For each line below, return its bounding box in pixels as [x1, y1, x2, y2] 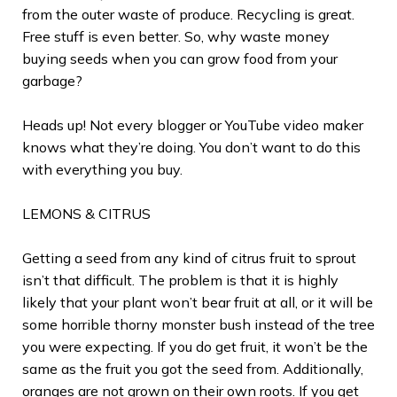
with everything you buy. [22, 160, 183, 178]
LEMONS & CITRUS [22, 204, 151, 222]
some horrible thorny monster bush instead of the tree [22, 315, 375, 333]
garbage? [22, 71, 82, 90]
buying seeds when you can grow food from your [22, 49, 338, 67]
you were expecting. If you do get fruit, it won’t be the [22, 337, 368, 355]
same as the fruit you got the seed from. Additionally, [22, 359, 363, 378]
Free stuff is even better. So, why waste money [22, 27, 330, 45]
